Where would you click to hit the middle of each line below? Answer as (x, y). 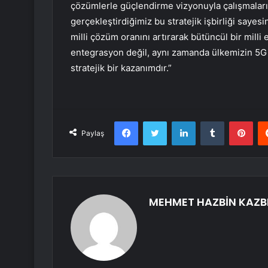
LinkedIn (211, 121)
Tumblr (236, 121)
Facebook (156, 121)
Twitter (179, 121)
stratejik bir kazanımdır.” (121, 68)
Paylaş (93, 133)
